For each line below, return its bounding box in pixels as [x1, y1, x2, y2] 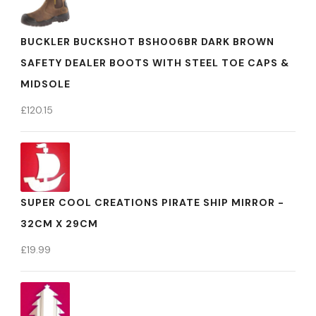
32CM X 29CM [20, 217, 98, 230]
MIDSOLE [20, 78, 71, 90]
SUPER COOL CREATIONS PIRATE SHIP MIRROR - [20, 196, 284, 209]
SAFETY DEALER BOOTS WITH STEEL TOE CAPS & [20, 56, 289, 69]
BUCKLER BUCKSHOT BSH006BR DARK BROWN [20, 35, 274, 48]
